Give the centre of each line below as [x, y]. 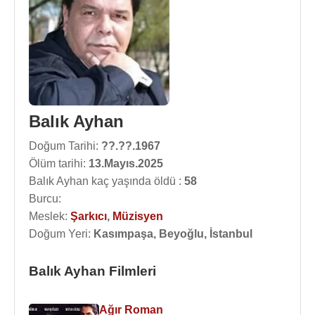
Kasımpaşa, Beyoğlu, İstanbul [173, 234]
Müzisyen [138, 216]
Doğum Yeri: [61, 234]
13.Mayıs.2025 [126, 163]
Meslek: [50, 216]
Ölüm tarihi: [59, 163]
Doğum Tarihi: [65, 146]
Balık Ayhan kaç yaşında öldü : [107, 181]
